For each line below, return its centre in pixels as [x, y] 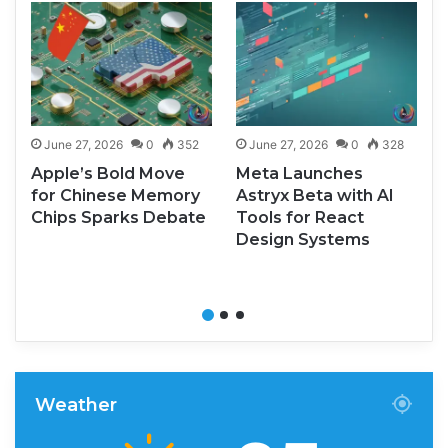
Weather [76, 404]
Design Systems [303, 239]
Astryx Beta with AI [315, 195]
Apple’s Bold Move [108, 173]
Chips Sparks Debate [118, 217]
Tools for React [300, 217]
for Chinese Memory [115, 195]
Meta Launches [299, 173]
